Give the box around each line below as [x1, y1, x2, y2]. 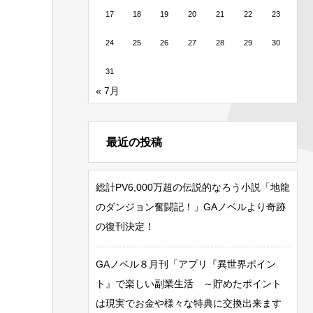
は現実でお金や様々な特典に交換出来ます [96, 297, 282, 309]
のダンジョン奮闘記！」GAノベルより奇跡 [96, 201, 286, 212]
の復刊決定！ [96, 220, 154, 232]
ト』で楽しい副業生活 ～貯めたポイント [96, 277, 282, 289]
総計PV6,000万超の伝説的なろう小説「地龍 [96, 181, 290, 193]
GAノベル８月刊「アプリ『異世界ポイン [96, 258, 276, 270]
